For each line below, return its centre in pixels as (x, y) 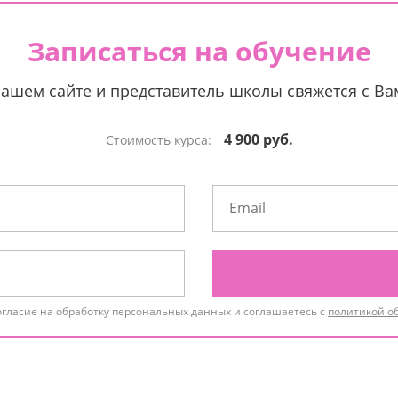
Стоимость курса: (160, 140)
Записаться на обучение (199, 51)
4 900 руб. (258, 139)
